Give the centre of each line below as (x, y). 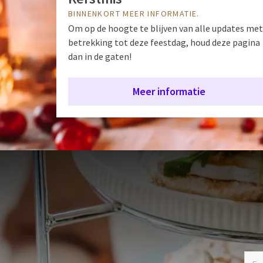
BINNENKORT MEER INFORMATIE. (134, 13)
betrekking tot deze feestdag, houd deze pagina (164, 42)
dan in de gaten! (100, 56)
